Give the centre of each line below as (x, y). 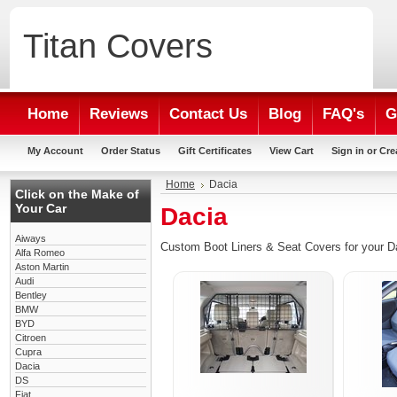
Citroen (31, 338)
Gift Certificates (215, 151)
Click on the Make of (77, 194)
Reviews (119, 114)
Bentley (31, 295)
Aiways (31, 238)
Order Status (131, 151)
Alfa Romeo (40, 253)
